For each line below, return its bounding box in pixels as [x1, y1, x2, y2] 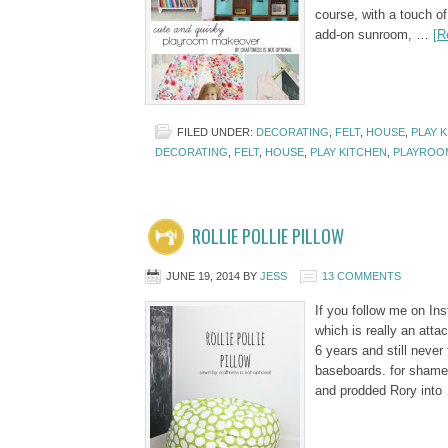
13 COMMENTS [321, 270, 401, 282]
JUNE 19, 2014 [165, 270, 240, 282]
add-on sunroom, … [314, 27, 433, 42]
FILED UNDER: [176, 126, 256, 138]
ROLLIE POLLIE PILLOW [191, 223, 344, 249]
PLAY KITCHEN [309, 146, 387, 158]
